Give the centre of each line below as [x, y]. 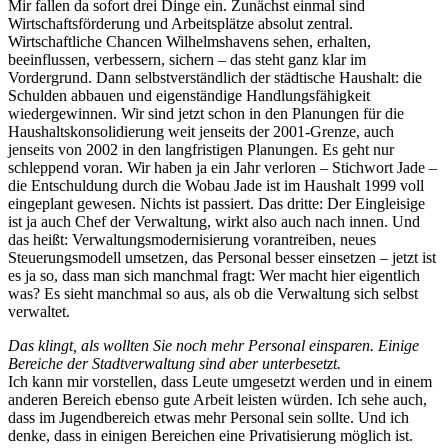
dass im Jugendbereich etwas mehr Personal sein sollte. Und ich [208, 418]
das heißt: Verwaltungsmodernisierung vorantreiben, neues [192, 240]
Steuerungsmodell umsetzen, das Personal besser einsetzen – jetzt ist [222, 258]
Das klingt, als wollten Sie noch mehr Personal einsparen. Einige [213, 346]
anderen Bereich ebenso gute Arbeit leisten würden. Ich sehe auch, [217, 400]
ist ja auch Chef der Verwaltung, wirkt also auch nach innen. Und [214, 222]
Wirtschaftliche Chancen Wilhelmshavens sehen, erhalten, [189, 42]
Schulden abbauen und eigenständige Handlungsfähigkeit [189, 96]
